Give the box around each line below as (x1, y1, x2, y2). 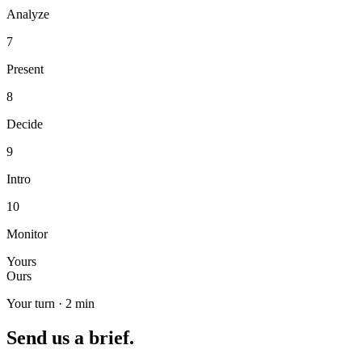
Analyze (6, 6, 49, 21)
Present (6, 61, 44, 76)
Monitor (6, 226, 48, 241)
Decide (6, 116, 43, 131)
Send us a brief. (6, 326, 134, 348)
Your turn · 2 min (6, 296, 95, 310)
